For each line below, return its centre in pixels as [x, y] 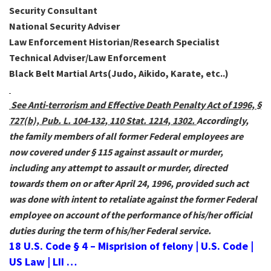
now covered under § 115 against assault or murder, [116, 152]
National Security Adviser [64, 26]
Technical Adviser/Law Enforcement [88, 58]
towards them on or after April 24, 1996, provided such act [129, 184]
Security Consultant [55, 11]
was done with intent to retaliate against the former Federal [133, 199]
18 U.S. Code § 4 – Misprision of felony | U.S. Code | [131, 246]
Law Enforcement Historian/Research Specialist [114, 42]
